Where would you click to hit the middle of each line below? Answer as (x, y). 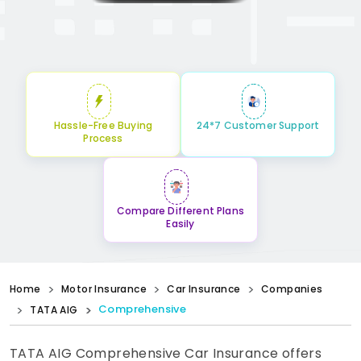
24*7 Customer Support (258, 126)
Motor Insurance (104, 289)
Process (103, 139)
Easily (180, 224)
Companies (292, 289)
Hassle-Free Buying (103, 126)
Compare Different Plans (180, 211)
